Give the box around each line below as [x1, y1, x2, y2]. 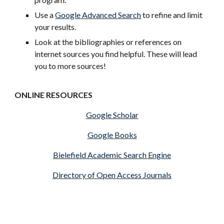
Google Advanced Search [55, 10, 141, 19]
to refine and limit [141, 10, 203, 19]
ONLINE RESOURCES [14, 90, 93, 99]
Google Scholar [85, 110, 138, 119]
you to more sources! [34, 61, 106, 70]
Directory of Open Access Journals [52, 170, 171, 179]
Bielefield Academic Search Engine [53, 150, 171, 159]
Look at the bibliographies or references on [34, 37, 182, 46]
